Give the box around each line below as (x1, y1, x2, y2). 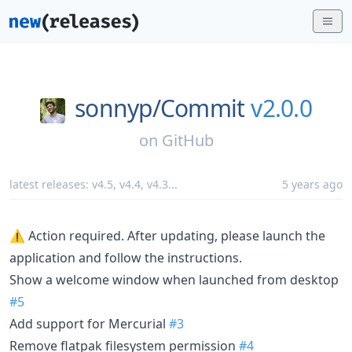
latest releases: (9, 176, 92, 192)
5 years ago (282, 176, 343, 192)
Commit (159, 92, 245, 124)
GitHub (161, 129, 214, 151)
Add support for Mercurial (9, 314, 169, 332)
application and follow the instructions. (9, 248, 242, 266)
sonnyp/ (75, 92, 160, 124)
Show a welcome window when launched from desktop (9, 270, 339, 288)
